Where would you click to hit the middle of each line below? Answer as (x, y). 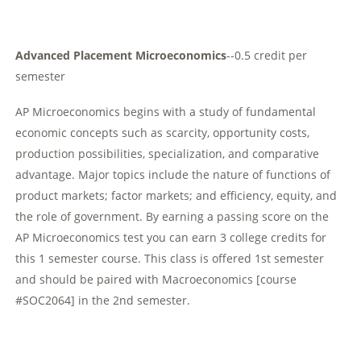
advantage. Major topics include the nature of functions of (173, 175)
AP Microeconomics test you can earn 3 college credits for (171, 238)
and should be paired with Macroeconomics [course (156, 280)
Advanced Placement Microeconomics (121, 56)
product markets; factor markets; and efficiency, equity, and (176, 196)
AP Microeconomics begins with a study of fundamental (166, 112)
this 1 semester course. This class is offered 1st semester (170, 259)
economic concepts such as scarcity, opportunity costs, (163, 133)
